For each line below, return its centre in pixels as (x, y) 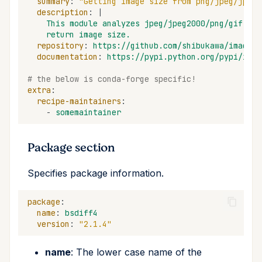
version (53, 224)
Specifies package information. (96, 173)
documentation (67, 56)
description (63, 12)
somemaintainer (88, 112)
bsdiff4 (81, 213)
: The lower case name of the (136, 252)
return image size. (88, 34)
